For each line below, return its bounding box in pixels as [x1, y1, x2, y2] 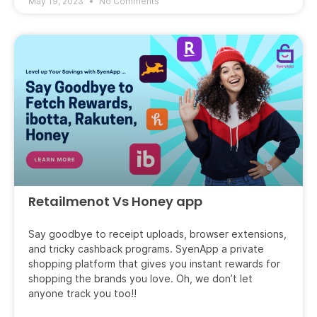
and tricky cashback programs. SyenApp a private [28, 243, 264, 255]
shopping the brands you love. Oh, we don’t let [28, 273, 253, 284]
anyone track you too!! [28, 288, 137, 299]
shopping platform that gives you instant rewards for [28, 258, 280, 270]
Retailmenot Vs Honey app [28, 192, 202, 210]
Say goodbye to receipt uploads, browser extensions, [28, 229, 287, 240]
